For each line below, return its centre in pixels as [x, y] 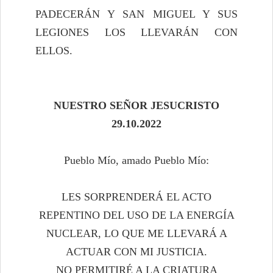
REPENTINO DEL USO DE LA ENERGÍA [136, 215]
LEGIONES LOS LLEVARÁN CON [136, 33]
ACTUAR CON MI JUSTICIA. [136, 252]
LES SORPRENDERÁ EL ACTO [136, 197]
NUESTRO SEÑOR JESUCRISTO [136, 106]
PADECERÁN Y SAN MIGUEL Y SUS [136, 14]
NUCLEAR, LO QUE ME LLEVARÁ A [136, 234]
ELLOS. [54, 51]
